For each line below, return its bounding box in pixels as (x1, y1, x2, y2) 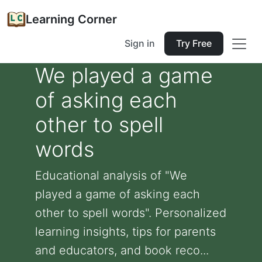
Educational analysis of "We (35, 168, 187, 182)
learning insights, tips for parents (35, 225, 216, 239)
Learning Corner (26, 12, 117, 26)
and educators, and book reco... (35, 243, 209, 257)
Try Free (176, 37, 212, 49)
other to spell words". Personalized (35, 206, 226, 220)
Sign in (125, 37, 155, 49)
